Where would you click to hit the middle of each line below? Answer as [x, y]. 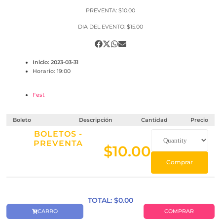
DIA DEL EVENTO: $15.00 [110, 27]
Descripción [96, 120]
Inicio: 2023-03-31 [55, 62]
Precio [199, 120]
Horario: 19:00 [52, 71]
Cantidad [155, 120]
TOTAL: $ [103, 200]
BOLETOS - [58, 134]
